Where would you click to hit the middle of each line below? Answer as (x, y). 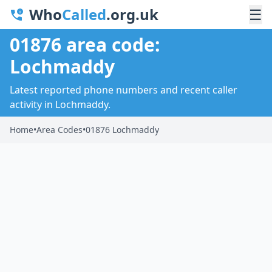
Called (84, 14)
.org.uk (132, 14)
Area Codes (59, 130)
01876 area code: (85, 45)
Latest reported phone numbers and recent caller (124, 90)
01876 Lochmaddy (122, 130)
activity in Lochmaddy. (60, 104)
